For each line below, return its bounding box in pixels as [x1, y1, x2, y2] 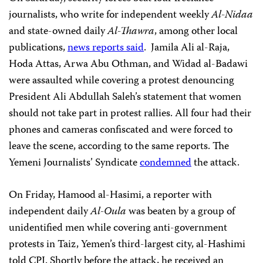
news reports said [68, 39, 144, 58]
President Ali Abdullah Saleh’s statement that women [9, 89, 241, 107]
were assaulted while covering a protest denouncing [9, 72, 234, 90]
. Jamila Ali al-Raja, [144, 39, 230, 58]
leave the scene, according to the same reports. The [9, 138, 229, 156]
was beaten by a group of [126, 203, 235, 221]
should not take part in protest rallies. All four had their [9, 105, 251, 123]
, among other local [154, 23, 238, 41]
